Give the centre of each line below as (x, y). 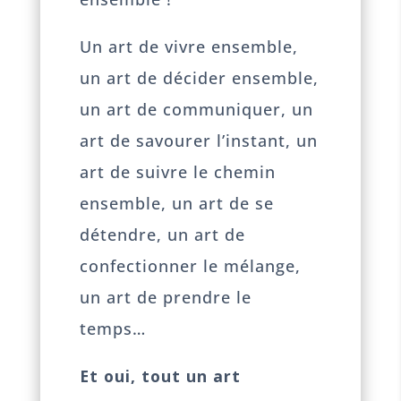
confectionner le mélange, (191, 266)
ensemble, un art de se (177, 204)
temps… (113, 329)
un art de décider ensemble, (200, 78)
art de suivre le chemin (178, 172)
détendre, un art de (163, 235)
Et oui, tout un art (161, 375)
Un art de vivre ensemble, (189, 47)
